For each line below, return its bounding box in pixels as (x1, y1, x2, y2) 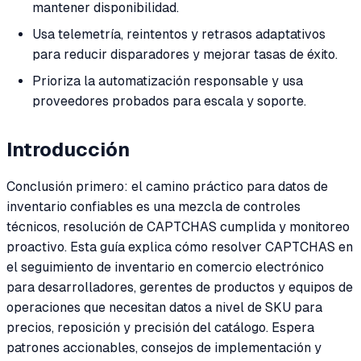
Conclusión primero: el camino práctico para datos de (6, 179, 328, 195)
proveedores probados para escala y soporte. (32, 93, 306, 109)
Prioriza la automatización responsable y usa (32, 73, 303, 89)
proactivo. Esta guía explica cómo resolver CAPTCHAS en (6, 239, 353, 255)
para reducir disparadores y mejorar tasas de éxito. (32, 46, 338, 62)
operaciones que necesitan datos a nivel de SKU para (6, 300, 322, 316)
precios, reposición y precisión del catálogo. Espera (6, 320, 314, 336)
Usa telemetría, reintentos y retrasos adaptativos (32, 26, 326, 42)
